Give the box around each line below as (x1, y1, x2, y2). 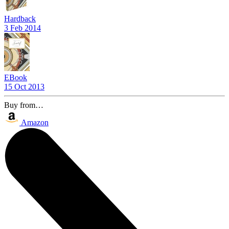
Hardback (4, 14, 36, 23)
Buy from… (4, 100, 43, 109)
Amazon (21, 118, 49, 127)
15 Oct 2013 (4, 82, 44, 91)
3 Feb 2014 (4, 23, 41, 32)
